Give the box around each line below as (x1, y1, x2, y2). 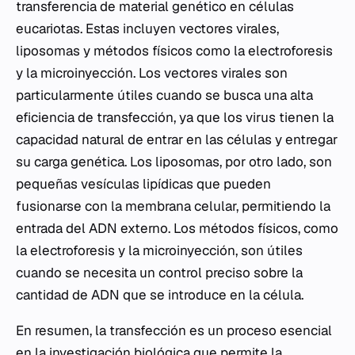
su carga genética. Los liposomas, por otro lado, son (16, 153, 332, 171)
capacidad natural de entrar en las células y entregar (16, 131, 338, 149)
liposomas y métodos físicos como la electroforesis (16, 42, 333, 60)
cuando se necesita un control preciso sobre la (16, 264, 303, 282)
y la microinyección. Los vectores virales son (16, 64, 288, 82)
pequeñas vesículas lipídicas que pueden (16, 175, 271, 193)
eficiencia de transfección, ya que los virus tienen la (16, 109, 334, 127)
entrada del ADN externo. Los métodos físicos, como (16, 219, 338, 238)
